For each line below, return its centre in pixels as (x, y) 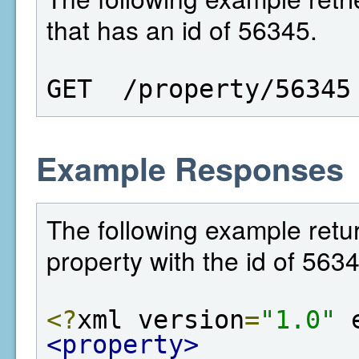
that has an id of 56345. (182, 29)
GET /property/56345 (199, 89)
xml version (161, 320)
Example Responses (190, 168)
